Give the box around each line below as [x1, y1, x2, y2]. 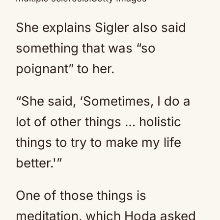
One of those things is [16, 188, 146, 203]
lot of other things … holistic [16, 114, 181, 130]
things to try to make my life [16, 135, 181, 150]
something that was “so [16, 40, 156, 56]
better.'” [16, 155, 62, 171]
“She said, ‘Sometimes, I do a [16, 93, 191, 109]
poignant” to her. [16, 61, 114, 77]
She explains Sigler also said [16, 20, 186, 35]
